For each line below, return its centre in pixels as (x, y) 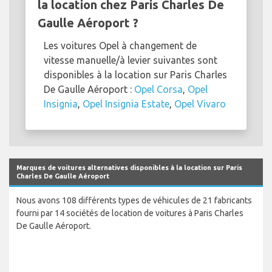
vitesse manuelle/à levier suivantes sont (131, 60)
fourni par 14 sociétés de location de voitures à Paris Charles (130, 213)
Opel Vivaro (200, 104)
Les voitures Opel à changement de (120, 45)
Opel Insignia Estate (126, 104)
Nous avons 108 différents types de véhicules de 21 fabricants (134, 200)
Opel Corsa (158, 89)
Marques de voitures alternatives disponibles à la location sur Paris (129, 167)
